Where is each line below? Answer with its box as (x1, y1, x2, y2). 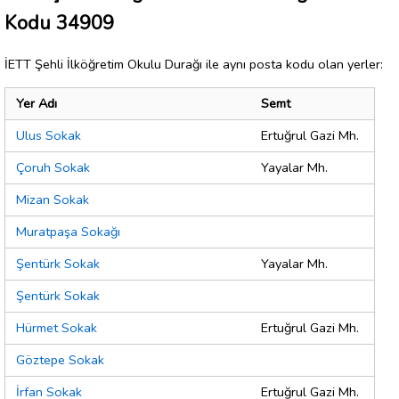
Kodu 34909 (4, 9, 114, 37)
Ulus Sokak (16, 126, 81, 145)
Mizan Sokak (16, 191, 89, 209)
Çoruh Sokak (16, 159, 90, 177)
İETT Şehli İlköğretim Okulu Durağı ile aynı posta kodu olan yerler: (4, 54, 383, 73)
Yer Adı (16, 94, 57, 113)
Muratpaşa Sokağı (16, 223, 120, 241)
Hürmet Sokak (16, 319, 97, 338)
